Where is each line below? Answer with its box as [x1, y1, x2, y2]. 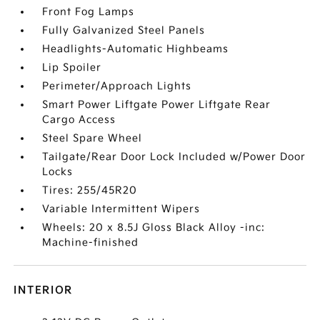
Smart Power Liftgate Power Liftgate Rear [42, 99, 271, 111]
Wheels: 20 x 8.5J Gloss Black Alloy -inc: [42, 221, 266, 234]
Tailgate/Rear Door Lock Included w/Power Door [42, 151, 306, 163]
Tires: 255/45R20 [42, 184, 138, 196]
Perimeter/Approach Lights [42, 80, 192, 92]
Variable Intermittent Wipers [42, 203, 201, 215]
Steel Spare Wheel [42, 132, 143, 144]
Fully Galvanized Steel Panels [42, 24, 206, 36]
